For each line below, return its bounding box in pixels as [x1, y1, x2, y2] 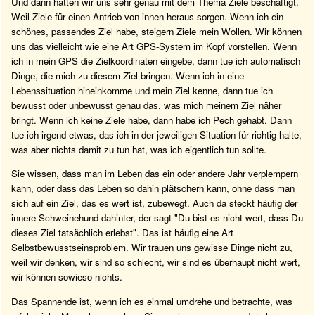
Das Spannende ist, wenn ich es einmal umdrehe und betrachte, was [11, 294, 292, 308]
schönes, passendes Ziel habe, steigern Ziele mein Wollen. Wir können [11, 25, 302, 39]
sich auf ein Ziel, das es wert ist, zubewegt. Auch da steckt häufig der [11, 196, 297, 210]
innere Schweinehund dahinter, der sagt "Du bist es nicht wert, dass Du [11, 211, 303, 225]
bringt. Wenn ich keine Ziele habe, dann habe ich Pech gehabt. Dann [11, 113, 292, 127]
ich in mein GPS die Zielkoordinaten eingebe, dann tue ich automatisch [11, 54, 300, 68]
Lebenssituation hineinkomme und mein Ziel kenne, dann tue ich [11, 84, 273, 98]
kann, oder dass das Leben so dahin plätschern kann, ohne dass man [11, 181, 295, 195]
